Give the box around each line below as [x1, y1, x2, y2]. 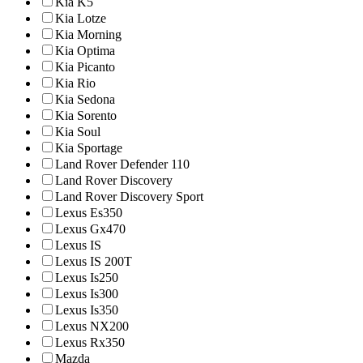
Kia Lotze [55, 11, 106, 25]
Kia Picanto [55, 60, 115, 74]
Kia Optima [55, 44, 115, 58]
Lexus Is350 [55, 303, 118, 317]
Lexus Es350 [55, 206, 122, 220]
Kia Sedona [55, 92, 115, 106]
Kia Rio [55, 76, 96, 90]
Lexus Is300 [55, 287, 118, 301]
